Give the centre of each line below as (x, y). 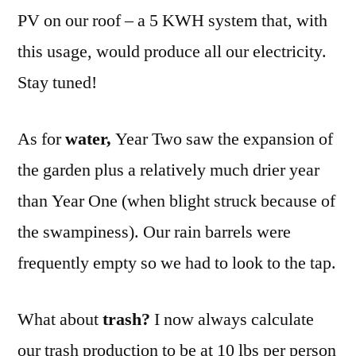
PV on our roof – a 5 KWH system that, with (172, 20)
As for (41, 139)
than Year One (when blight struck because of (176, 201)
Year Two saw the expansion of (224, 139)
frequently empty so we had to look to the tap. (177, 263)
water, (90, 139)
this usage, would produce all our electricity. (172, 51)
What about (60, 319)
